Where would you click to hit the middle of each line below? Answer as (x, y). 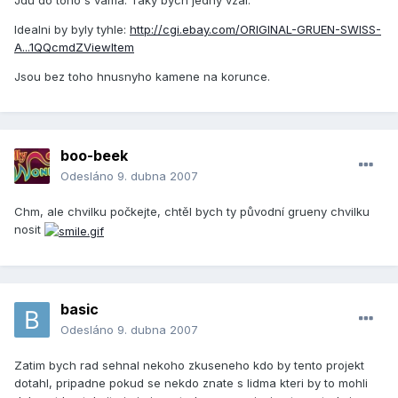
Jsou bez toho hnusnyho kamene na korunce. (142, 77)
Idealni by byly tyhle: (72, 30)
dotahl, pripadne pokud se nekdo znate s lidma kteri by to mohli (191, 383)
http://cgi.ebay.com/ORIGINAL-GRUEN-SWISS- (255, 30)
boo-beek (94, 156)
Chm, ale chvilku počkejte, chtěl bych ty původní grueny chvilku (192, 212)
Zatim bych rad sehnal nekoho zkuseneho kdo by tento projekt (189, 366)
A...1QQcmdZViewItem (74, 48)
